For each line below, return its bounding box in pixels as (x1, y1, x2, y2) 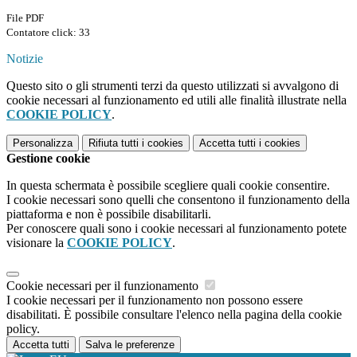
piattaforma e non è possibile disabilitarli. (6, 207, 211, 222)
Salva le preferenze (85, 339, 175, 351)
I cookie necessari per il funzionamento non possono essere (6, 293, 303, 308)
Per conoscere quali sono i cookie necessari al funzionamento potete (6, 222, 347, 236)
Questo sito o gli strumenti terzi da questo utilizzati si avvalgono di (6, 79, 339, 93)
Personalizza (13, 137, 73, 150)
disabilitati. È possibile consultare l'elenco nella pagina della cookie (6, 308, 342, 322)
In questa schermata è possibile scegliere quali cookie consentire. (6, 178, 330, 193)
